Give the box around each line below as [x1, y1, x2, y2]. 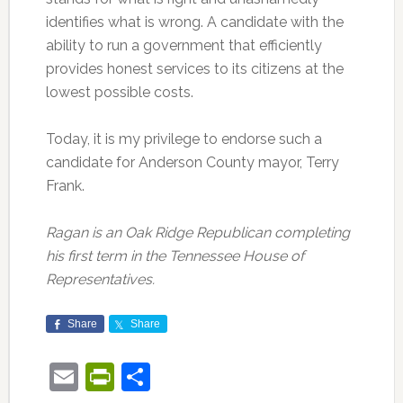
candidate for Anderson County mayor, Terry [45, 154, 339, 171]
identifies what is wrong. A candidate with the [45, 13, 344, 31]
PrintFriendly [113, 360, 280, 393]
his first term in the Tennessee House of [45, 247, 304, 264]
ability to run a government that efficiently [45, 37, 322, 54]
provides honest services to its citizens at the [45, 60, 344, 77]
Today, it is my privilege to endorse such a [45, 130, 322, 148]
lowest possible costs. [45, 84, 193, 101]
